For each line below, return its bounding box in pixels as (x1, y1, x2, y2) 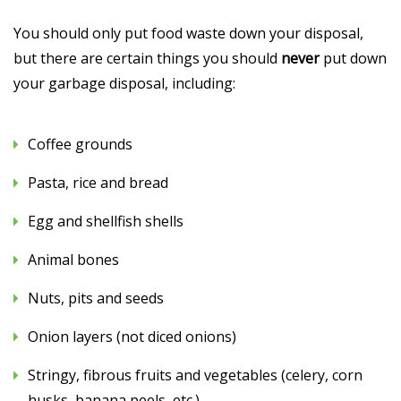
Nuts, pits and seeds (28, 287, 164, 308)
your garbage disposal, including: (13, 73, 235, 93)
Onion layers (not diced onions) (28, 326, 236, 346)
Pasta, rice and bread (28, 172, 168, 192)
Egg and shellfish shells (28, 210, 183, 231)
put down (320, 47, 387, 68)
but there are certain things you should (13, 47, 281, 68)
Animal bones (28, 249, 119, 269)
